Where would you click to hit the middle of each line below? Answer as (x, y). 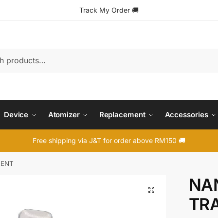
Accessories (186, 115)
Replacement (122, 115)
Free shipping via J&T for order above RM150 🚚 (109, 140)
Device (16, 115)
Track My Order (105, 10)
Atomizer (64, 115)
